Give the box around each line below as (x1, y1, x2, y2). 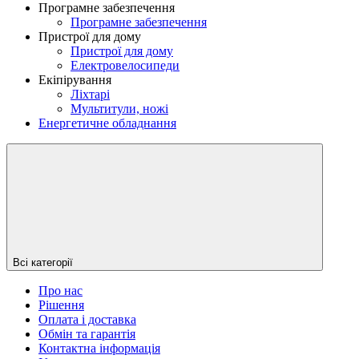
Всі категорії (13, 256, 73, 268)
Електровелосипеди (71, 58, 179, 72)
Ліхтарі (71, 87, 110, 101)
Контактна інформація (38, 341, 160, 355)
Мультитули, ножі (71, 101, 168, 115)
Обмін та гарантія (38, 326, 135, 341)
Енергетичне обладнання (38, 115, 176, 130)
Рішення (38, 297, 84, 312)
